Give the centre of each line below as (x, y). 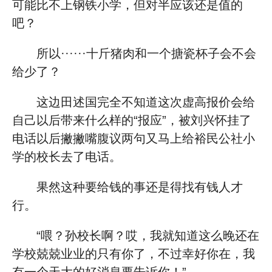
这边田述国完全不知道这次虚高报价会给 (146, 102)
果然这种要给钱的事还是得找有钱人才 (140, 187)
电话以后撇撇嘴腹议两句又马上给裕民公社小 (134, 138)
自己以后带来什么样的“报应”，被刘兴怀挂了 (132, 120)
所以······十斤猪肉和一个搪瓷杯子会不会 (146, 53)
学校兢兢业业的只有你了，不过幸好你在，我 (134, 254)
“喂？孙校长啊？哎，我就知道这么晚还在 (148, 236)
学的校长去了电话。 (67, 157)
